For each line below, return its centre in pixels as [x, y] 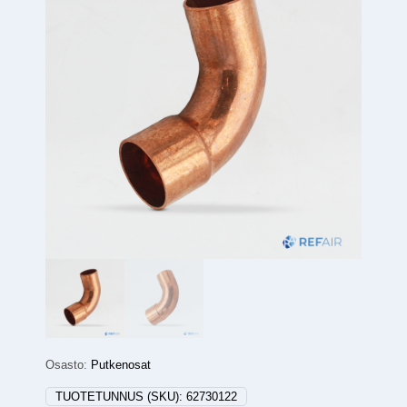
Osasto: [68, 365]
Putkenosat [121, 365]
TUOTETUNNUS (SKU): [121, 397]
